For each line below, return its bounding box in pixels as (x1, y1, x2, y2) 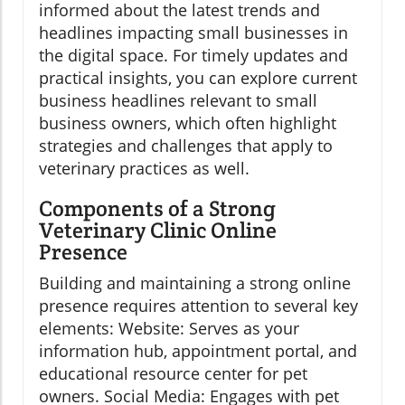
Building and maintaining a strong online (39, 271, 351, 294)
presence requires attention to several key (39, 294, 358, 316)
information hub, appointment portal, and (39, 339, 357, 362)
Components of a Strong (39, 193, 276, 222)
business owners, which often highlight (39, 111, 336, 134)
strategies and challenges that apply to (39, 134, 333, 156)
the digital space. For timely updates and (39, 43, 348, 66)
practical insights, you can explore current (39, 66, 357, 89)
